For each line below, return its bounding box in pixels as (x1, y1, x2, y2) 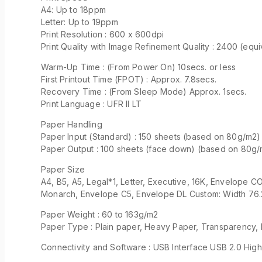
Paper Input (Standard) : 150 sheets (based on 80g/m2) (41, 131, 261, 142)
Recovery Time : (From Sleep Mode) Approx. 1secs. (41, 86, 247, 96)
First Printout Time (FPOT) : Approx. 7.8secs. (41, 74, 216, 84)
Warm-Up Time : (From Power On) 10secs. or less (41, 61, 236, 72)
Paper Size (41, 164, 85, 174)
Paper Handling (41, 119, 102, 129)
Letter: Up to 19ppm (41, 16, 118, 27)
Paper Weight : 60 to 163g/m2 (41, 209, 158, 219)
